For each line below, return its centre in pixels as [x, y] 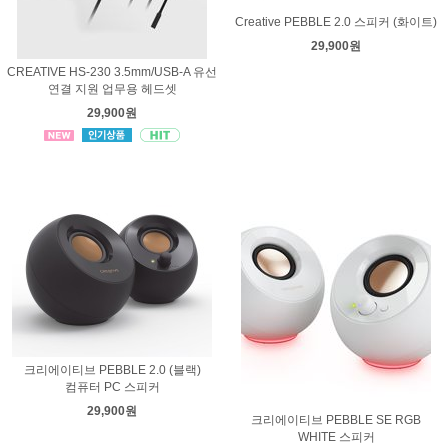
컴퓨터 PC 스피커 [112, 387]
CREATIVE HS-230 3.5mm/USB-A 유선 [112, 72]
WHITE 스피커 [336, 437]
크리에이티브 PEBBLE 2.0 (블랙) [112, 370]
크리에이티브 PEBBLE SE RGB [336, 420]
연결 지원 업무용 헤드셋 [112, 89]
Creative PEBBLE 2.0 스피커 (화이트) [336, 22]
